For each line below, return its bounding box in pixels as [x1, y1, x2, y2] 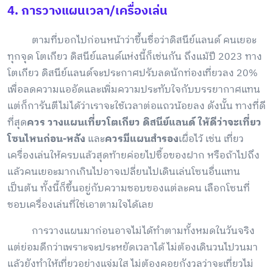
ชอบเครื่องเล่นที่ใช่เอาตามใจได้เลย [7, 196, 154, 213]
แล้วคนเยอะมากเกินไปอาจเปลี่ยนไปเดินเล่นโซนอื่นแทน [7, 163, 240, 180]
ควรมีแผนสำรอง [105, 130, 179, 147]
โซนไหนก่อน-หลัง [7, 130, 85, 147]
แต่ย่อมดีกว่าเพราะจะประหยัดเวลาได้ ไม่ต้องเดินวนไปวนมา [7, 239, 258, 256]
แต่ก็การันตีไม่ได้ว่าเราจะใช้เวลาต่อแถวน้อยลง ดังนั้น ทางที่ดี [7, 97, 266, 115]
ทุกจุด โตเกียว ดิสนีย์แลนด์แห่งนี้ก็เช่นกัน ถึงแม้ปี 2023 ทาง [7, 48, 262, 65]
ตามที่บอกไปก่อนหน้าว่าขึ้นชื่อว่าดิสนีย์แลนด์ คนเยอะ [7, 32, 257, 49]
